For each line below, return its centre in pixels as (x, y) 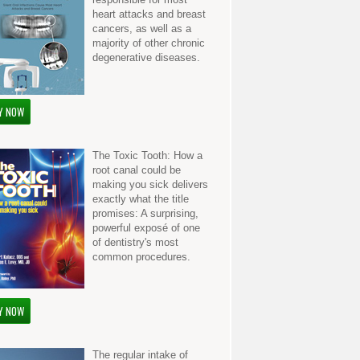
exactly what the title (141, 199)
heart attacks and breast (149, 14)
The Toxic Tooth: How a (148, 155)
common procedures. (142, 257)
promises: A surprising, (146, 213)
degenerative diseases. (147, 57)
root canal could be (137, 170)
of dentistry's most (136, 242)
